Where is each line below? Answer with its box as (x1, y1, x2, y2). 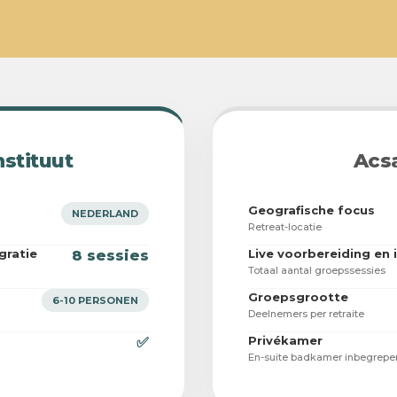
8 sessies (72, 247, 149, 265)
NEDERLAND (72, 207, 138, 221)
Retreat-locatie (248, 221, 322, 234)
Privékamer (248, 333, 323, 348)
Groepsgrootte (248, 290, 348, 305)
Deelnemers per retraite (248, 307, 364, 321)
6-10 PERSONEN (52, 294, 138, 307)
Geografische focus (248, 203, 375, 218)
